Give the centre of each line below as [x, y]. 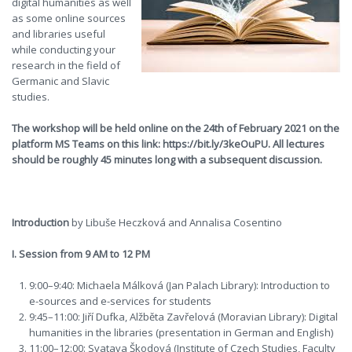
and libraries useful [59, 34]
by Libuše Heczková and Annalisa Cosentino [177, 222]
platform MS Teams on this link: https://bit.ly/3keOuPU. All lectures [168, 144]
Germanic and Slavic [60, 81]
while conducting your [64, 49]
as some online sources [69, 18]
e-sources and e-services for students [121, 301]
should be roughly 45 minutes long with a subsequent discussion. [167, 159]
